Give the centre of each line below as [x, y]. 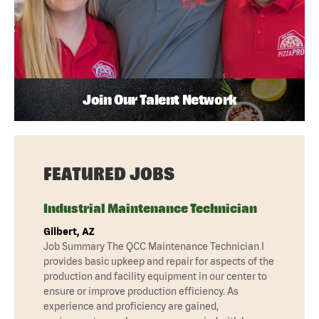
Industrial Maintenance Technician [150, 208]
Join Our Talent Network [159, 99]
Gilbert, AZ [69, 231]
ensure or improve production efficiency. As [141, 291]
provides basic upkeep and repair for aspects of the [159, 261]
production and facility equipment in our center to [155, 276]
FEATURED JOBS [109, 173]
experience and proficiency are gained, [131, 306]
